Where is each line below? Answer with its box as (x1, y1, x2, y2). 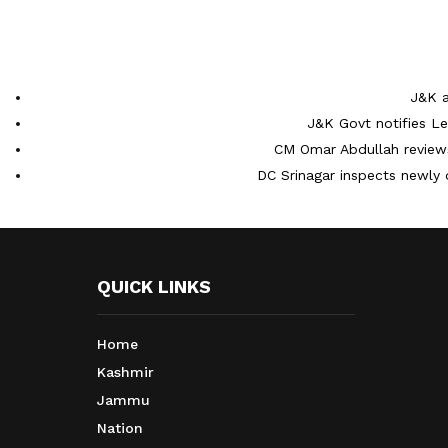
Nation (97, 420, 143, 437)
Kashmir (97, 364, 154, 381)
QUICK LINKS (97, 276, 211, 298)
